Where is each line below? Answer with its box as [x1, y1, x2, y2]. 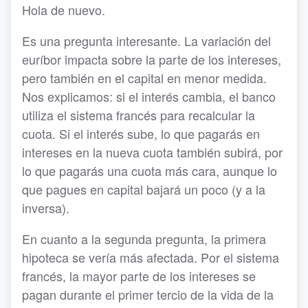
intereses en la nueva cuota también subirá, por [22, 143, 283, 162]
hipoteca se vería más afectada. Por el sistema [22, 248, 279, 267]
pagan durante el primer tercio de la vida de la [22, 285, 274, 304]
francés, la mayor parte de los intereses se [22, 267, 256, 285]
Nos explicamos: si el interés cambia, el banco [22, 87, 276, 106]
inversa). [22, 199, 73, 217]
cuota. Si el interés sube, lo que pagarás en [22, 124, 260, 143]
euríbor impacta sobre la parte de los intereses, [22, 50, 281, 69]
